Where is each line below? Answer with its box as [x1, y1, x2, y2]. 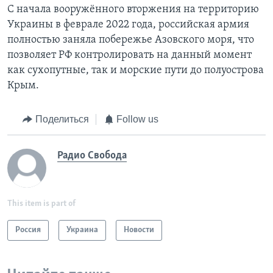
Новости [124, 225, 154, 235]
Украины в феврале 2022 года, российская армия [7, 19, 249, 31]
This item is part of [7, 199, 76, 208]
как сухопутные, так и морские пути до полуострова [7, 65, 264, 77]
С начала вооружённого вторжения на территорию [7, 4, 259, 16]
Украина [66, 225, 98, 235]
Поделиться [35, 114, 89, 125]
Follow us [116, 114, 158, 125]
